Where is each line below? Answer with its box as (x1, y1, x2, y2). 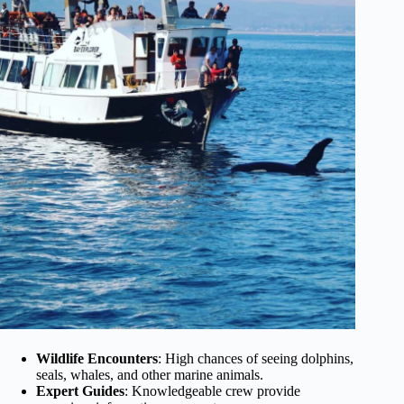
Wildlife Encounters (36, 351, 158, 367)
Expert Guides (36, 383, 124, 399)
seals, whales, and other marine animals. (36, 367, 263, 383)
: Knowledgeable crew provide (124, 383, 300, 399)
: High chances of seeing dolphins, (158, 351, 353, 367)
